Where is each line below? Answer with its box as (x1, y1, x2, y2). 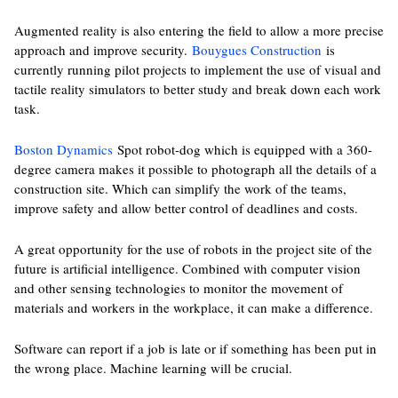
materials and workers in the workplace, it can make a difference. (13, 298, 373, 316)
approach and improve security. (13, 41, 192, 59)
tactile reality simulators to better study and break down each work (13, 80, 381, 98)
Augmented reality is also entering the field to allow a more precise (13, 21, 384, 39)
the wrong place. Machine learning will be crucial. (13, 359, 292, 377)
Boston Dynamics (13, 140, 113, 158)
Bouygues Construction (191, 41, 322, 59)
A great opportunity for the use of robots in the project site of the (13, 240, 372, 258)
